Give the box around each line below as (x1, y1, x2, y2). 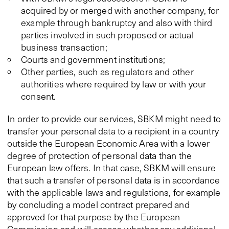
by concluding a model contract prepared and (7, 198, 190, 211)
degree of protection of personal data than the (7, 149, 192, 162)
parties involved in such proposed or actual (21, 29, 194, 41)
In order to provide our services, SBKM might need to (7, 112, 221, 125)
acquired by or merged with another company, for (21, 4, 219, 16)
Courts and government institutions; (21, 53, 166, 65)
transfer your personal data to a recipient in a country (7, 125, 219, 137)
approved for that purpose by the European (7, 211, 180, 223)
